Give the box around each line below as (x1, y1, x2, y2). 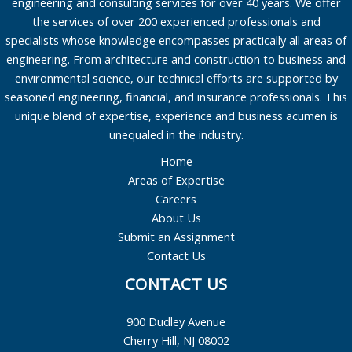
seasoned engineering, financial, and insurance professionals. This (5, 89, 347, 105)
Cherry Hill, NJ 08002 (123, 332, 229, 349)
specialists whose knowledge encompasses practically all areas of (5, 32, 346, 49)
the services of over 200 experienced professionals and (31, 13, 321, 30)
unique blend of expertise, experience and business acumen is (14, 108, 338, 124)
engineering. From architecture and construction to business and (6, 51, 346, 68)
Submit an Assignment (117, 229, 235, 245)
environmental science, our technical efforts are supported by (14, 70, 338, 86)
